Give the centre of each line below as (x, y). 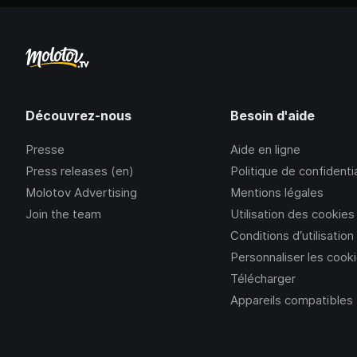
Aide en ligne (266, 149)
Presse (45, 149)
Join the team (63, 214)
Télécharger (263, 279)
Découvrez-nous (78, 116)
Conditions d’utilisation (292, 235)
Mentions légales (277, 192)
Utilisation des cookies (293, 214)
